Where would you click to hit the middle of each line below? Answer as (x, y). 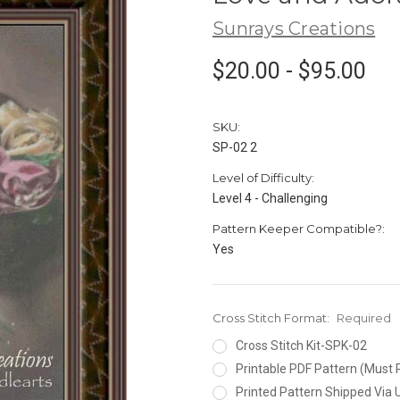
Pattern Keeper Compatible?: (299, 228)
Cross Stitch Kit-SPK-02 (301, 345)
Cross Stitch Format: (272, 317)
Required (363, 317)
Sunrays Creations (294, 28)
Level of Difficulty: (263, 177)
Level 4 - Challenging (270, 198)
